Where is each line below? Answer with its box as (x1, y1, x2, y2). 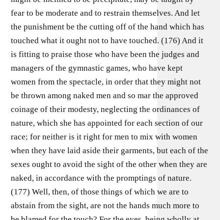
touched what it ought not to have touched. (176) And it (11, 36, 204, 45)
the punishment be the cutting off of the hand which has (11, 22, 205, 31)
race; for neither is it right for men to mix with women (11, 132, 198, 141)
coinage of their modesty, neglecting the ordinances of (11, 105, 200, 114)
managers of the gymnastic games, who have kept (11, 63, 183, 73)
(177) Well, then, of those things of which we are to (11, 187, 189, 196)
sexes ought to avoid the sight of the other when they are (11, 160, 208, 169)
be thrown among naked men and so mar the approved (11, 91, 199, 100)
